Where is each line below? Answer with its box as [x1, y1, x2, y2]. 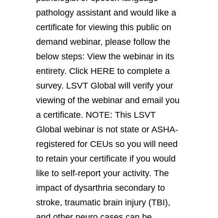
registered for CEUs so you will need [36, 139, 178, 149]
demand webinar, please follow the [36, 36, 170, 47]
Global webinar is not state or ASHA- [36, 124, 178, 134]
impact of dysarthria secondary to [36, 182, 165, 193]
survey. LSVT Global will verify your [36, 80, 173, 91]
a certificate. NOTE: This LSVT [36, 109, 156, 120]
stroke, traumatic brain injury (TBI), [36, 197, 170, 207]
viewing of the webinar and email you [36, 95, 180, 105]
